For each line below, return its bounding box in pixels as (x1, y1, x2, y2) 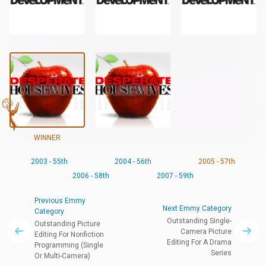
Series (211, 249, 232, 258)
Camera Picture (180, 227, 232, 236)
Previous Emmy (34, 196, 85, 205)
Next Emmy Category (163, 204, 232, 213)
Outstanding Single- (167, 217, 232, 226)
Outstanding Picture (34, 219, 100, 228)
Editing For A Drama (167, 238, 232, 247)
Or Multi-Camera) (34, 251, 90, 260)
